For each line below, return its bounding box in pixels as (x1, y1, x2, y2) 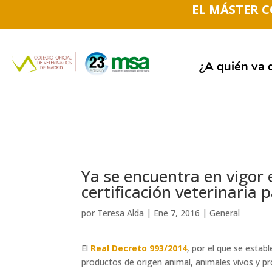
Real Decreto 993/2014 (90, 242, 188, 254)
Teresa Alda (97, 207, 144, 219)
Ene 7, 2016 (154, 207, 200, 219)
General (209, 207, 240, 219)
